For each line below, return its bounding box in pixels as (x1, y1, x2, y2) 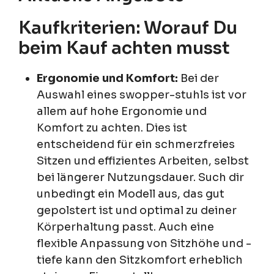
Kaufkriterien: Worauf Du (18, 17, 237, 39)
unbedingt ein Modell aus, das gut (37, 187, 224, 201)
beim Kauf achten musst (18, 37, 230, 59)
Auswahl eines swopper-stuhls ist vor (37, 87, 246, 102)
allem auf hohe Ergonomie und (37, 104, 207, 118)
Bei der (178, 71, 219, 85)
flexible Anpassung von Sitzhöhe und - (37, 236, 251, 250)
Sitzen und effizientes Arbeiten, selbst (37, 154, 249, 168)
